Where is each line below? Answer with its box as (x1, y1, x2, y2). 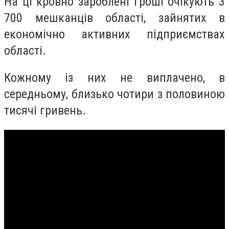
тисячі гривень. (4, 103, 86, 118)
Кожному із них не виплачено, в (4, 71, 225, 85)
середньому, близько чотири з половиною (4, 87, 225, 102)
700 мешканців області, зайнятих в (4, 10, 225, 25)
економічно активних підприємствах (4, 27, 225, 41)
